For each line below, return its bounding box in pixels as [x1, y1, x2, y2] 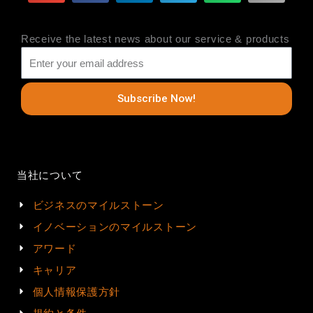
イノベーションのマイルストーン [32, 220, 197, 233]
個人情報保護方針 [32, 285, 121, 298]
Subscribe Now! [117, 92, 196, 105]
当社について [17, 168, 83, 181]
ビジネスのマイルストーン [32, 198, 164, 211]
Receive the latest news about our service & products [21, 33, 290, 45]
